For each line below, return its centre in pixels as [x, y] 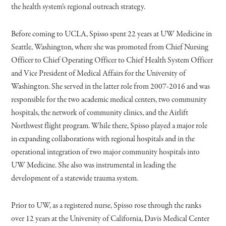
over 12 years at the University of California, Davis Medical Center [110, 219]
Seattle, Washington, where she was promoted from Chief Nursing [110, 47]
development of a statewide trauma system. [75, 178]
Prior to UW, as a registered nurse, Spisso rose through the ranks [106, 206]
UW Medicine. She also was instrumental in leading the [94, 165]
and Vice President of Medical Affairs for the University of [99, 73]
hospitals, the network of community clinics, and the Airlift [100, 113]
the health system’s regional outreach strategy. [78, 7]
